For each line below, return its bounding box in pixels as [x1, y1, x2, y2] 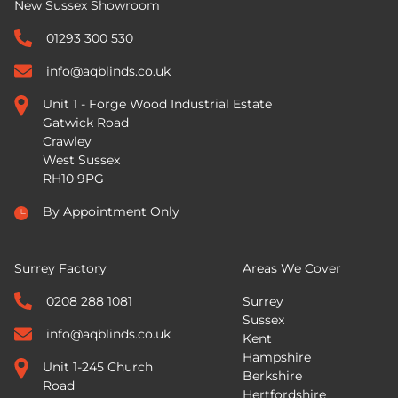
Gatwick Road [43, 114, 129, 131]
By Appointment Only [43, 203, 179, 219]
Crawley [43, 132, 92, 149]
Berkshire [242, 367, 302, 384]
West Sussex [43, 151, 120, 168]
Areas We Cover [242, 259, 341, 276]
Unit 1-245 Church [43, 358, 153, 375]
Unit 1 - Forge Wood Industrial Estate [43, 95, 272, 112]
